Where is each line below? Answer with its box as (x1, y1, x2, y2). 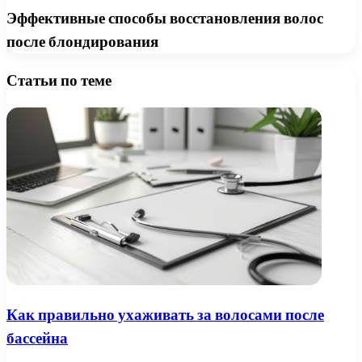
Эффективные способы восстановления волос (6, 7, 323, 30)
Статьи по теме (6, 69, 112, 91)
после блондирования (6, 31, 158, 53)
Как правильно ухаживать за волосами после (6, 304, 324, 326)
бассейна (6, 327, 68, 350)
